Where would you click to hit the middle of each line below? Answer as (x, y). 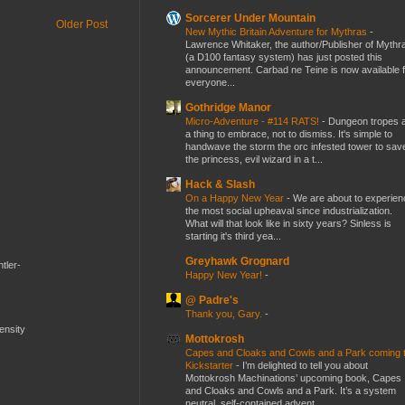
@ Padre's (212, 300)
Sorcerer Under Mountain (250, 18)
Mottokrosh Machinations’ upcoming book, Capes (293, 377)
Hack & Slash (220, 184)
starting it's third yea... (233, 235)
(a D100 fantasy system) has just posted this (284, 57)
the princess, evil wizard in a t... (254, 159)
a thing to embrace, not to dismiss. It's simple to (289, 133)
